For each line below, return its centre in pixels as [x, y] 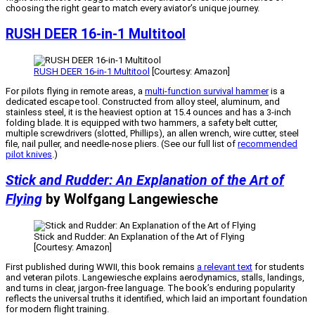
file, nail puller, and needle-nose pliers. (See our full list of [122, 143]
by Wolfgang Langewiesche [132, 200]
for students [278, 267]
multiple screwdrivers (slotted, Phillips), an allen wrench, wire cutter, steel [152, 133]
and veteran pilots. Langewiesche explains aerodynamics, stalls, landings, [155, 278]
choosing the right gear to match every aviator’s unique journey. [133, 8]
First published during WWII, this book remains [101, 267]
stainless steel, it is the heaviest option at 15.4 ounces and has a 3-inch [148, 112]
